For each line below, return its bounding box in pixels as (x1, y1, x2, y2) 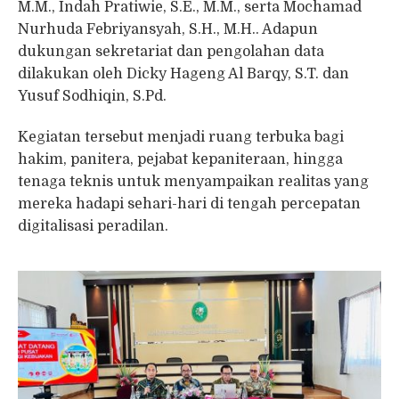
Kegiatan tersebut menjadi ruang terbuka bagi (18, 128, 344, 145)
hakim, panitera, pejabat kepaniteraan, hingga (18, 151, 343, 167)
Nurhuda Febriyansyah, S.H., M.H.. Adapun (18, 21, 318, 38)
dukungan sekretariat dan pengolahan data (18, 44, 324, 61)
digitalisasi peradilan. (18, 217, 168, 234)
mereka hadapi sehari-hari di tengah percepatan (18, 195, 361, 212)
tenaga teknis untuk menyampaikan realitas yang (18, 173, 369, 190)
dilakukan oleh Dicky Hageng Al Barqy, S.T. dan (18, 66, 349, 83)
